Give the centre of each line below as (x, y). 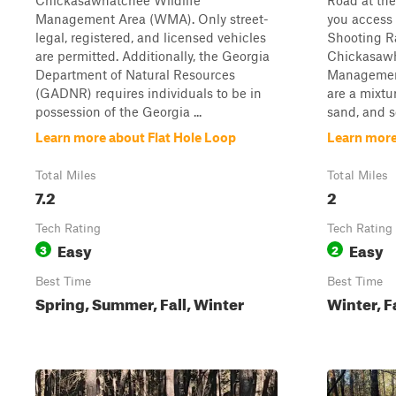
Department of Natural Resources (135, 74)
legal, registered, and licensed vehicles (151, 37)
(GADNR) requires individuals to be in (148, 93)
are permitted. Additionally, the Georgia (152, 56)
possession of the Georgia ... (118, 111)
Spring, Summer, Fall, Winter (140, 302)
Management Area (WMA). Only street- (152, 19)
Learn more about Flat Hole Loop (136, 137)
